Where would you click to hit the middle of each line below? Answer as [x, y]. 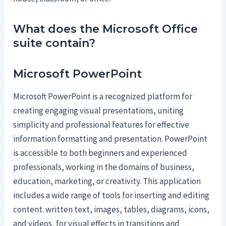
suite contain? [54, 43]
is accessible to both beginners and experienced [100, 153]
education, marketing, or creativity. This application [107, 181]
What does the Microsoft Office [106, 29]
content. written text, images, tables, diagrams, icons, [111, 210]
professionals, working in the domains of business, [104, 167]
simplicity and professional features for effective [101, 125]
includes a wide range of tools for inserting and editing [111, 195]
